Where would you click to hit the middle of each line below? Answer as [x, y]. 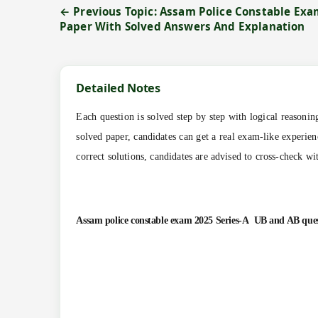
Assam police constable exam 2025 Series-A [164, 221]
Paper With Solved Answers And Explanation [182, 27]
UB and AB [278, 221]
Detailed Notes [119, 88]
